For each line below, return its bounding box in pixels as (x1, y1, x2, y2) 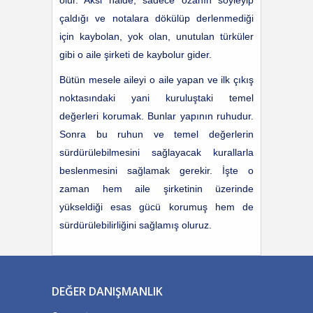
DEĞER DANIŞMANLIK (52, 284, 163, 299)
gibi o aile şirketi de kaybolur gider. (59, 49, 212, 60)
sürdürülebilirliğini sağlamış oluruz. (59, 219, 214, 231)
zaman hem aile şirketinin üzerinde (59, 183, 254, 194)
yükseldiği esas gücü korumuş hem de (59, 201, 254, 212)
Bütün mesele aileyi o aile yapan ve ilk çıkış (59, 74, 254, 85)
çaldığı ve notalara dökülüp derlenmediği (59, 13, 254, 24)
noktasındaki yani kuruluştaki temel (59, 92, 254, 103)
